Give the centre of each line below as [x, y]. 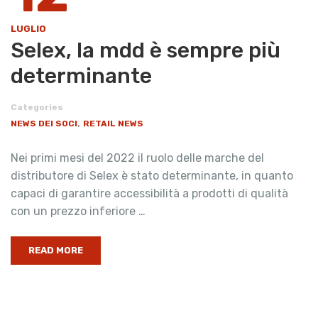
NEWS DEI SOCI [44, 124]
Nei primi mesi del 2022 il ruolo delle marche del [137, 158]
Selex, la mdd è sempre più [146, 51]
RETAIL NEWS [113, 124]
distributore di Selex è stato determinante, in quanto [152, 176]
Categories [37, 108]
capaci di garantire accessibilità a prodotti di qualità [149, 194]
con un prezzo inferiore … [78, 212]
